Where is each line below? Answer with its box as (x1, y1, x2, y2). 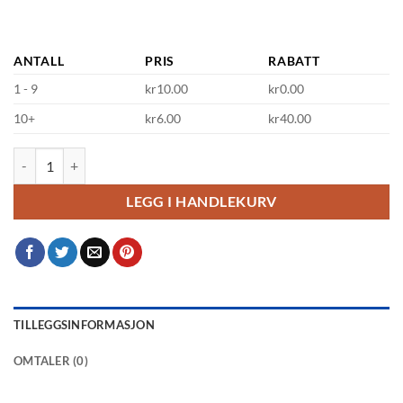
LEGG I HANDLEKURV (126, 193, 277, 210)
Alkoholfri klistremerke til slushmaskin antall (13, 149, 266, 166)
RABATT (268, 53, 320, 69)
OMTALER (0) (13, 353, 88, 368)
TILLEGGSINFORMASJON (13, 317, 155, 332)
